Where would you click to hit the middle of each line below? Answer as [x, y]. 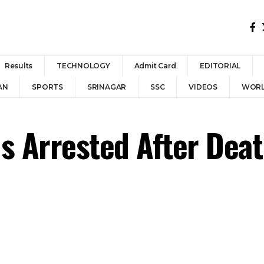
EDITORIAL [220, 66]
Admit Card [155, 66]
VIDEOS [203, 87]
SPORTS [47, 87]
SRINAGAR [107, 87]
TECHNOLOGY [83, 66]
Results [19, 66]
